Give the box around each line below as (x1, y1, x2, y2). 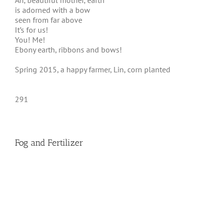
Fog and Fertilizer (15, 137, 83, 148)
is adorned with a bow (15, 5, 90, 15)
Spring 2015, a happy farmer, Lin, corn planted (15, 64, 170, 74)
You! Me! (15, 35, 45, 45)
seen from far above (15, 15, 82, 25)
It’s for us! (15, 25, 48, 35)
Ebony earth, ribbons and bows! (15, 45, 122, 55)
